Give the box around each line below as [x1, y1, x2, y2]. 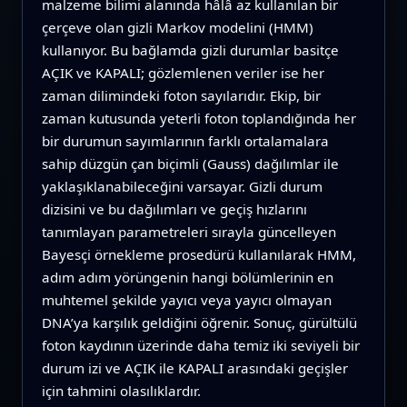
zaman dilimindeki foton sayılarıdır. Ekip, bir [41, 86, 321, 105]
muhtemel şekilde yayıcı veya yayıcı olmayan [41, 291, 332, 310]
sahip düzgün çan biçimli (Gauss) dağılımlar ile [41, 154, 339, 174]
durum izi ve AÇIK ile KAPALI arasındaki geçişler [41, 359, 348, 378]
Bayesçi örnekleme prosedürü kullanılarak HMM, [41, 245, 356, 264]
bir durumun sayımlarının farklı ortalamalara [41, 132, 329, 151]
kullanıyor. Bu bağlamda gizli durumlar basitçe [41, 41, 339, 60]
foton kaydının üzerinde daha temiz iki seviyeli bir [41, 336, 360, 355]
